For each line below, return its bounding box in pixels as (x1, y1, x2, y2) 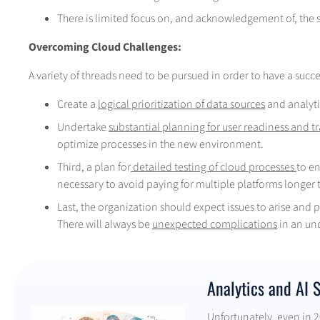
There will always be (57, 216, 152, 232)
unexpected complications (152, 216, 277, 232)
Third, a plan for (57, 159, 131, 175)
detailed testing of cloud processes (131, 159, 296, 175)
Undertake (57, 119, 109, 135)
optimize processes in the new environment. (57, 136, 264, 152)
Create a (57, 96, 98, 112)
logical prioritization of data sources (98, 96, 265, 112)
